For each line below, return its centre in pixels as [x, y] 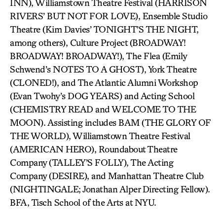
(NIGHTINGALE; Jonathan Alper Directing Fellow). [110, 189]
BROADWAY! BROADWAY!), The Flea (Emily [98, 56]
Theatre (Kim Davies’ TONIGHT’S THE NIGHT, [104, 29]
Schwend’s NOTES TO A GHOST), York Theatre [103, 69]
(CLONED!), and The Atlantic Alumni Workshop [104, 82]
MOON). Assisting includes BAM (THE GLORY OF [110, 122]
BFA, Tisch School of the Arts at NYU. [83, 202]
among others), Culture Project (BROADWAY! [98, 42]
